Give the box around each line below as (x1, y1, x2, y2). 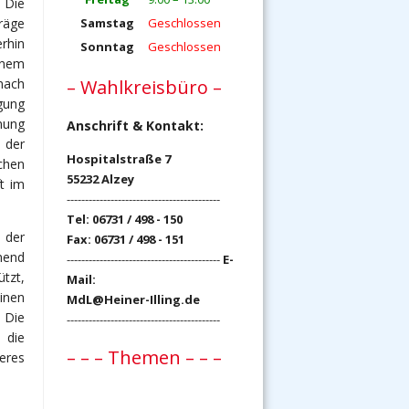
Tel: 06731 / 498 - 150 (67, 211, 183, 227)
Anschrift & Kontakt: (67, 117, 204, 134)
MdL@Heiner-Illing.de (67, 291, 200, 308)
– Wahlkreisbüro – (67, 75, 222, 100)
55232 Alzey (67, 171, 134, 187)
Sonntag (79, 38, 134, 55)
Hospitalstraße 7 (67, 151, 171, 167)
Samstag (79, 15, 134, 31)
